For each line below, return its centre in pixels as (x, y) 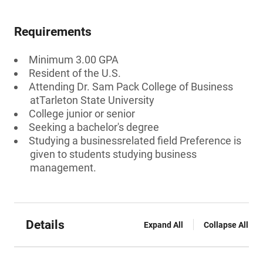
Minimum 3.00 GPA (74, 60)
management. (63, 168)
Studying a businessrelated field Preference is (135, 141)
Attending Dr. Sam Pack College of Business (131, 87)
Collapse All (226, 225)
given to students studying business (113, 154)
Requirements (53, 32)
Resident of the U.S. (75, 73)
